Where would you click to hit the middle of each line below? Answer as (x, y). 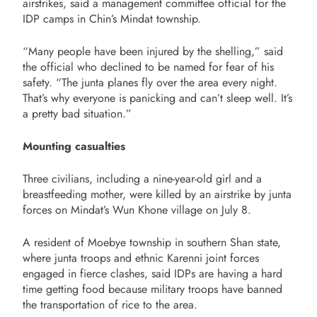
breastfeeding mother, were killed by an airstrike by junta (157, 194)
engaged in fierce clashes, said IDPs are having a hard (152, 273)
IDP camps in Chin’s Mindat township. (112, 18)
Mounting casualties (74, 146)
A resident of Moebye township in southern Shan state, (152, 242)
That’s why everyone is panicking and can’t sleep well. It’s (157, 98)
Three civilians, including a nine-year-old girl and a (142, 178)
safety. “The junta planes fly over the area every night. (150, 82)
